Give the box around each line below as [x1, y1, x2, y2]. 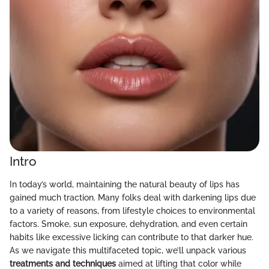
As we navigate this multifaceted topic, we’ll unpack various [10, 245, 246, 255]
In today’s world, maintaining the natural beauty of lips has [10, 179, 240, 189]
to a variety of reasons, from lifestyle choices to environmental [10, 205, 255, 216]
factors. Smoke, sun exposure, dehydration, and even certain [10, 219, 247, 229]
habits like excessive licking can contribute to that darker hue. [10, 232, 253, 242]
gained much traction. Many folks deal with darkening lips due [10, 192, 256, 202]
